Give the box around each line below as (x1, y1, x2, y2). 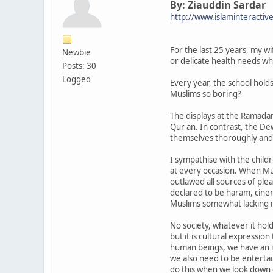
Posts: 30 (62, 60, 96, 71)
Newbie (62, 46, 91, 58)
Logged (62, 73, 91, 85)
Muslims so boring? (170, 88, 241, 99)
